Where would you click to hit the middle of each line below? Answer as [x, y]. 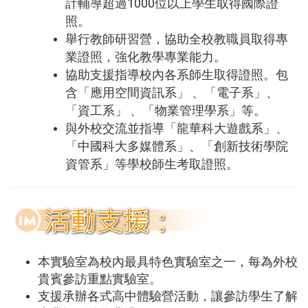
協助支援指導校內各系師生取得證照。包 [177, 75]
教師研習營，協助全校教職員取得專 [189, 40]
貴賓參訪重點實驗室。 [100, 279]
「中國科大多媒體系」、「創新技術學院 [177, 147]
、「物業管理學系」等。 [198, 111]
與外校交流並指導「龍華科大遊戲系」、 [177, 129]
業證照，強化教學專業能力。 [146, 57]
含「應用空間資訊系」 [127, 93]
